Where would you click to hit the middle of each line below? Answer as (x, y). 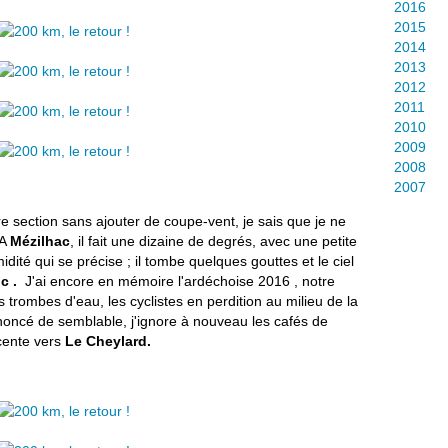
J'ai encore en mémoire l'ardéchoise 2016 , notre (180, 281)
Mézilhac (40, 241)
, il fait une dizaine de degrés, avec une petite (213, 241)
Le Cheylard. (108, 341)
